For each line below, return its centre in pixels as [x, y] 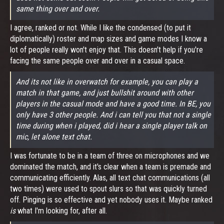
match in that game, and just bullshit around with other [105, 92]
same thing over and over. [58, 8]
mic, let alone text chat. [54, 136]
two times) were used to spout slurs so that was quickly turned [108, 188]
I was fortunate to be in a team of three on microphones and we [110, 155]
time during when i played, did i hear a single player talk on [111, 125]
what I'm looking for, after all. [61, 210]
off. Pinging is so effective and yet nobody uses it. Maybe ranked [111, 199]
